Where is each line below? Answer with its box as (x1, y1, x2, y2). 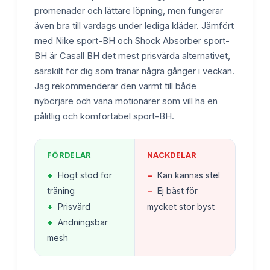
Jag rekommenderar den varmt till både (34, 80, 196, 92)
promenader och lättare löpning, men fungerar (34, 5, 223, 16)
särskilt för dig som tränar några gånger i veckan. (34, 65, 234, 77)
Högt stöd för (58, 169, 112, 180)
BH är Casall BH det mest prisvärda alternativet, (34, 50, 230, 61)
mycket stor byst (147, 201, 215, 212)
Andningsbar (58, 216, 108, 227)
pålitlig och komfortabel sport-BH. (34, 110, 174, 122)
